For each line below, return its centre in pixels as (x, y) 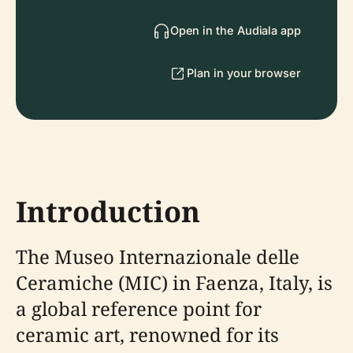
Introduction (108, 212)
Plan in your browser (244, 73)
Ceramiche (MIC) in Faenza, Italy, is (174, 282)
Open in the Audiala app (235, 30)
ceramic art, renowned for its (147, 334)
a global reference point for (139, 308)
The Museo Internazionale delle (158, 256)
